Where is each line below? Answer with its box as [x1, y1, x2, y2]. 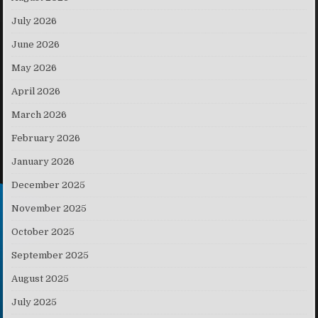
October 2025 [11, 226, 75, 238]
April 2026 [11, 86, 61, 97]
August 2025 [11, 273, 70, 285]
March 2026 [11, 109, 67, 121]
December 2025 [11, 180, 86, 191]
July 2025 [11, 297, 57, 308]
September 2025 [11, 250, 89, 261]
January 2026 [11, 156, 75, 168]
